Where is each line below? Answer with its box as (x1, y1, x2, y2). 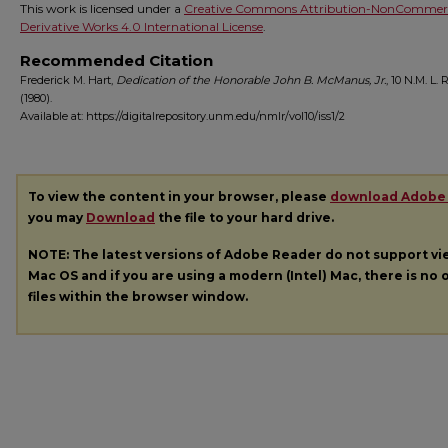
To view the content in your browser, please (28, 189, 330, 204)
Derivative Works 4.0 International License (20, 19, 263, 34)
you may (28, 210, 86, 225)
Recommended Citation (20, 51, 213, 70)
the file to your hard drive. (155, 210, 334, 225)
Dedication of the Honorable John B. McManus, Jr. (116, 73, 386, 87)
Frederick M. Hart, (20, 73, 116, 87)
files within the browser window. (28, 288, 248, 304)
